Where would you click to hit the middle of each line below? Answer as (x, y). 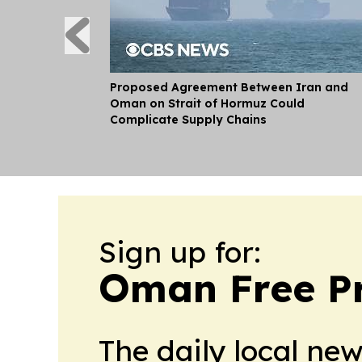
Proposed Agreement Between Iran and (229, 87)
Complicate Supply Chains (188, 119)
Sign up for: (180, 251)
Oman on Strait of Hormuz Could (207, 103)
